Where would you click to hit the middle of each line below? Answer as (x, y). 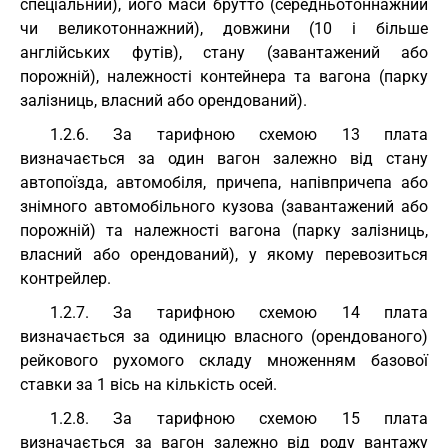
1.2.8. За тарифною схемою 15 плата (239, 418)
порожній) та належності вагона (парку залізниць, (224, 230)
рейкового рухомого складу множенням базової (224, 360)
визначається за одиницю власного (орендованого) (224, 336)
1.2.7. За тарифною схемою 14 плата (239, 312)
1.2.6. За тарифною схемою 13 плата (239, 134)
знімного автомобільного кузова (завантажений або (224, 206)
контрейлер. (65, 278)
